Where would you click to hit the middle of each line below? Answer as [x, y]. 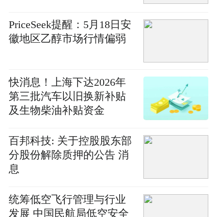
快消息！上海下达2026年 [67, 82]
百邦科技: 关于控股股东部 [70, 141]
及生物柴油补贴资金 [56, 110]
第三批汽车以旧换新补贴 [67, 96]
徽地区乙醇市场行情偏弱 [67, 39]
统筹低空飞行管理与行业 [67, 200]
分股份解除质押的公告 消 [69, 155]
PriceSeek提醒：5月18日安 [70, 25]
